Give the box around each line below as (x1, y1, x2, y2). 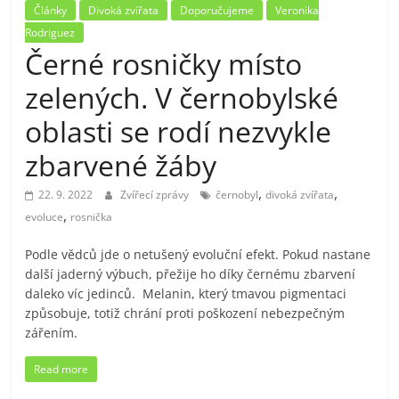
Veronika (275, 2, 320, 18)
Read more (34, 361, 89, 377)
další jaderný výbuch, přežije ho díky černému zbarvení (25, 265, 356, 282)
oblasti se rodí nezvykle (25, 111, 332, 151)
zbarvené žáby (25, 145, 217, 184)
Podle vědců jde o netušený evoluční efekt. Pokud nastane (25, 245, 371, 263)
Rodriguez (25, 24, 76, 40)
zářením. (25, 323, 82, 341)
